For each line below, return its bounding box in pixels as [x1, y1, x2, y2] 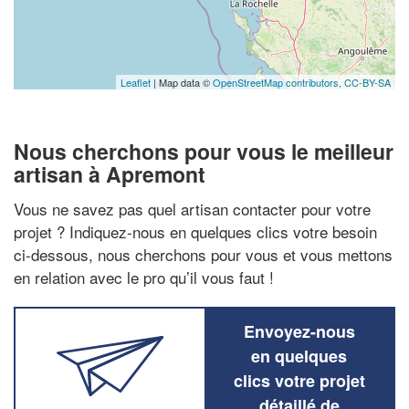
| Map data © [151, 75, 213, 89]
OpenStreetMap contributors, [213, 75, 344, 89]
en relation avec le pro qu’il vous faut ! [14, 265, 274, 288]
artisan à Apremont [14, 159, 205, 189]
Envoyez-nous [243, 319, 355, 343]
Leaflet [121, 75, 151, 89]
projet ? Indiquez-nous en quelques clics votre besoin [14, 219, 377, 243]
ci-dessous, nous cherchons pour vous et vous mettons [14, 242, 393, 266]
